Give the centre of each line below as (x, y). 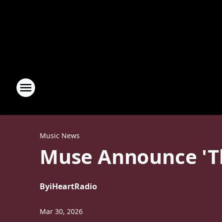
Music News (60, 136)
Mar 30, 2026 (61, 211)
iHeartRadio (73, 186)
